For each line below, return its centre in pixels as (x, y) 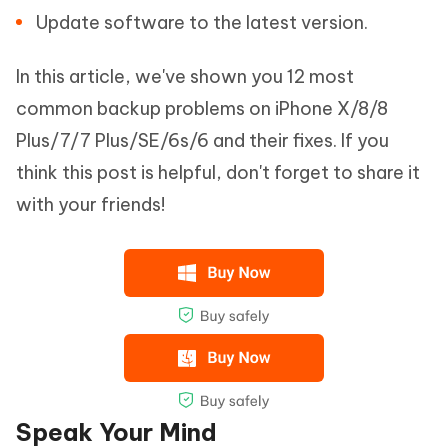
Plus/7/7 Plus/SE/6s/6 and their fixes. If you (202, 141)
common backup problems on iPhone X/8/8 (202, 109)
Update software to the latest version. (202, 23)
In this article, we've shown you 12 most (185, 77)
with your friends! (90, 205)
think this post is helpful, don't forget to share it (218, 173)
